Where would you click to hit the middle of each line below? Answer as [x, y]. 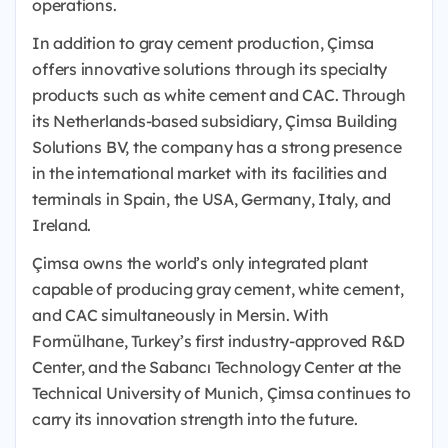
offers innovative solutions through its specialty [210, 69]
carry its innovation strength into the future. [195, 419]
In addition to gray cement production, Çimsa [203, 43]
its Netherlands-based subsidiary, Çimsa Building [215, 121]
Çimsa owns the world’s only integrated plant [200, 263]
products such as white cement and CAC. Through [219, 95]
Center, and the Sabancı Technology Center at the [217, 367]
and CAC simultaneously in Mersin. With [180, 315]
